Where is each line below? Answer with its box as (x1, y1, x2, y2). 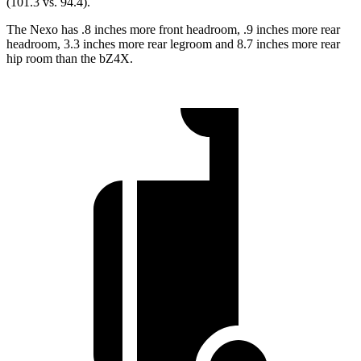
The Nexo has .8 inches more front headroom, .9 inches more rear (6, 23, 340, 37)
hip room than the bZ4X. (6, 52, 133, 66)
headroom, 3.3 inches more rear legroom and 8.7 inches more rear (6, 37, 340, 52)
